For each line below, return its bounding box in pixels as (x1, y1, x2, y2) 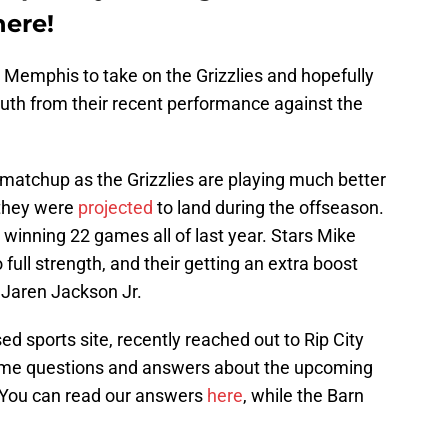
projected (78, 197, 153, 219)
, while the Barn (243, 385, 364, 407)
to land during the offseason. (153, 197, 384, 219)
